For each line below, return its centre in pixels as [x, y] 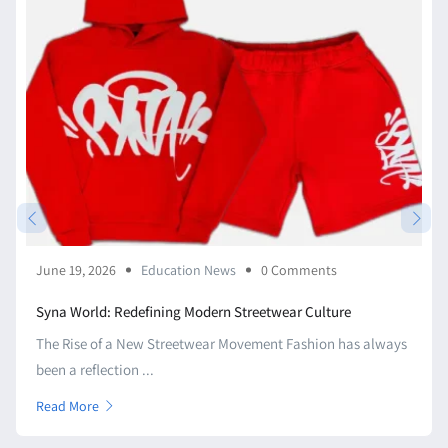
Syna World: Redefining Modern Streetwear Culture [193, 311]
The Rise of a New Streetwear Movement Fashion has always [221, 343]
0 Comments [299, 269]
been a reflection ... [95, 369]
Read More [67, 405]
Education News [188, 269]
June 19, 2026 [76, 269]
